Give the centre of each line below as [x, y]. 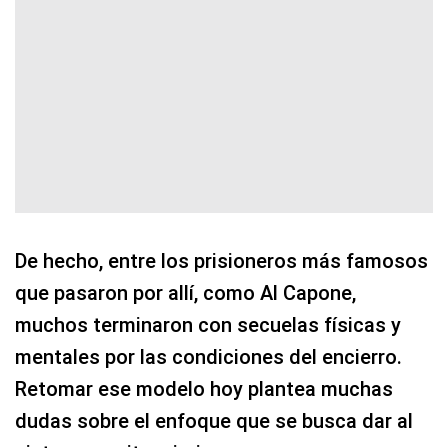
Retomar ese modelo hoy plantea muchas [204, 389]
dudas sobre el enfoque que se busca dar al [214, 421]
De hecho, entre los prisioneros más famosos [221, 261]
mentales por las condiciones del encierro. [208, 357]
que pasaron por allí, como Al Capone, [185, 293]
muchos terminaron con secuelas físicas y [208, 325]
